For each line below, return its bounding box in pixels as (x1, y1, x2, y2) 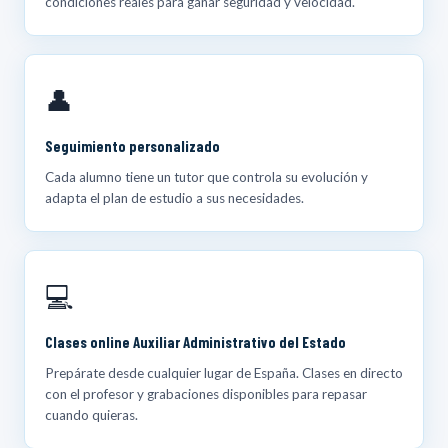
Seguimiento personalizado (45, 136, 220, 155)
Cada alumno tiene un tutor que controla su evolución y (45, 168, 368, 185)
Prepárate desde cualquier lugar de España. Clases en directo (45, 364, 403, 381)
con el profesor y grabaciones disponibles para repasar (45, 385, 367, 402)
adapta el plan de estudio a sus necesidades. (45, 189, 304, 206)
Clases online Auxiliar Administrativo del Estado (45, 332, 346, 351)
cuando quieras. (45, 406, 138, 423)
